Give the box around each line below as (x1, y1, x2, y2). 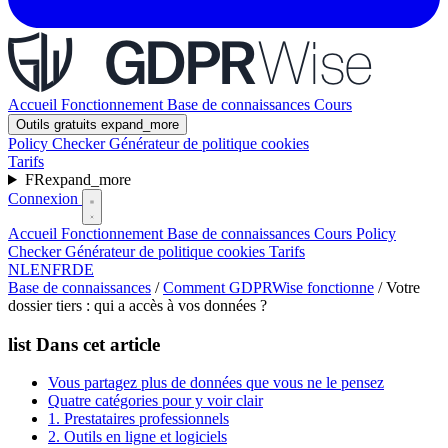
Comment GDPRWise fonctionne (163, 279, 374, 296)
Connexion (8, 190, 82, 207)
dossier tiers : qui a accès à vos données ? (8, 297, 267, 314)
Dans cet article (31, 333, 160, 355)
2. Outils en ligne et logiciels (48, 428, 227, 446)
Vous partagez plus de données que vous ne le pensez (48, 374, 384, 392)
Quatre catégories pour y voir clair (48, 392, 263, 410)
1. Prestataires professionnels (48, 410, 229, 428)
